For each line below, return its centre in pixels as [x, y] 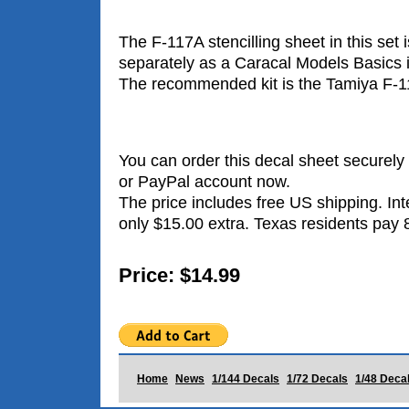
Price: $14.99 [179, 275]
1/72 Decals [317, 378]
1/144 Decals [246, 378]
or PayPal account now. [204, 181]
